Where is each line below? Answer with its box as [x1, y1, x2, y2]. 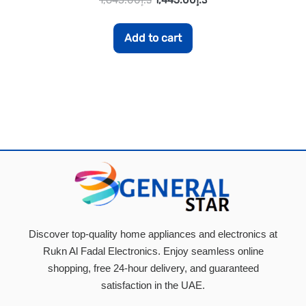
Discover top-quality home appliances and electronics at [29, 228, 277, 240]
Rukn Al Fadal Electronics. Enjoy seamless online [42, 245, 264, 258]
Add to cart [124, 31, 182, 44]
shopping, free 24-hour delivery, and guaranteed [47, 262, 259, 275]
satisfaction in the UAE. [101, 279, 205, 292]
